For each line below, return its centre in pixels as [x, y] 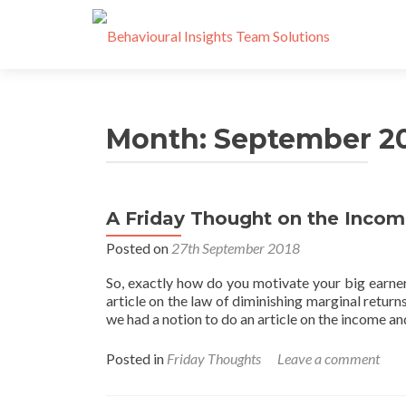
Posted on [139, 248]
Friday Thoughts [214, 358]
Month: [160, 139]
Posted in [136, 358]
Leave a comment [329, 358]
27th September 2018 [236, 248]
